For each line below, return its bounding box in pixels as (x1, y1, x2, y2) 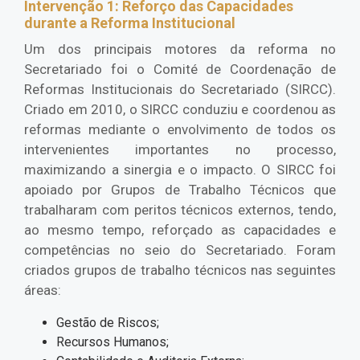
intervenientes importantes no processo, (24, 141, 336, 158)
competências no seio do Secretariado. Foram (24, 242, 336, 259)
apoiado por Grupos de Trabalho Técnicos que (24, 182, 336, 198)
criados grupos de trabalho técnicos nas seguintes (24, 262, 336, 279)
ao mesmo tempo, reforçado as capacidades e (24, 222, 336, 239)
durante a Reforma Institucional (24, 14, 235, 32)
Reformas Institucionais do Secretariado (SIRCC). (24, 81, 336, 98)
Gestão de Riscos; (56, 315, 159, 331)
